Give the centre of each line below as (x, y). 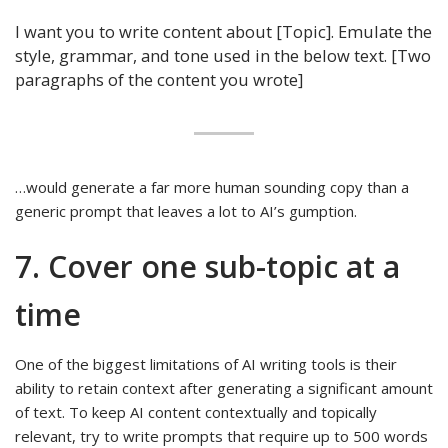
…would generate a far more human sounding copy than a (212, 187)
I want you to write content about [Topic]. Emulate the (223, 32)
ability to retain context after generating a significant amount (224, 388)
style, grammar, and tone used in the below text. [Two (223, 56)
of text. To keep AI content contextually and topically (196, 412)
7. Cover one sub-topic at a (207, 267)
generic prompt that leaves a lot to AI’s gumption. (186, 211)
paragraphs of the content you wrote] (161, 80)
